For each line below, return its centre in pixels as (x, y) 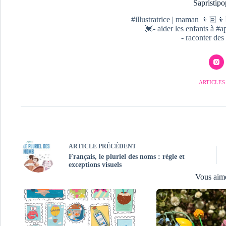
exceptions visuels (95, 164)
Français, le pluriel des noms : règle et (127, 156)
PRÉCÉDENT (117, 146)
